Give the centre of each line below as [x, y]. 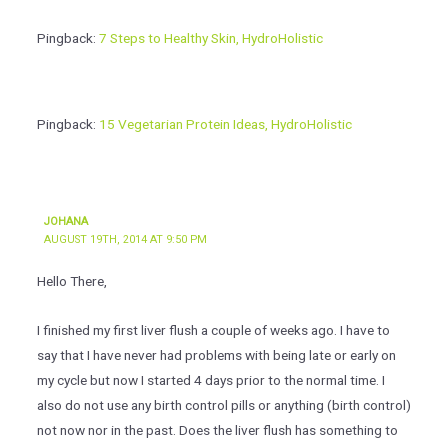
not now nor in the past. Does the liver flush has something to [217, 429]
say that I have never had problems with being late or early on [216, 354]
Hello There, [71, 280]
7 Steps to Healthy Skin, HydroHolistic [210, 37]
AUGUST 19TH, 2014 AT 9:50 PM [126, 239]
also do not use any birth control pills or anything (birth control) [223, 404]
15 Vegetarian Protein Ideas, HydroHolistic [225, 124]
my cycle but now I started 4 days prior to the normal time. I [210, 379]
